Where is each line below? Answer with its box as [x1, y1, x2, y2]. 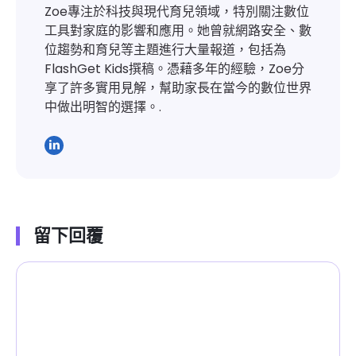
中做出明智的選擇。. [44, 98, 161, 117]
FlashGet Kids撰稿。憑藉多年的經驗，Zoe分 [44, 60, 304, 79]
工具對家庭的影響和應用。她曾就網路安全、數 [44, 21, 311, 41]
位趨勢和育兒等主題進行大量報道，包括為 [44, 41, 286, 60]
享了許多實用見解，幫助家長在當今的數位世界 [44, 79, 311, 98]
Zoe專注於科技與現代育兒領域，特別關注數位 [44, 2, 309, 21]
